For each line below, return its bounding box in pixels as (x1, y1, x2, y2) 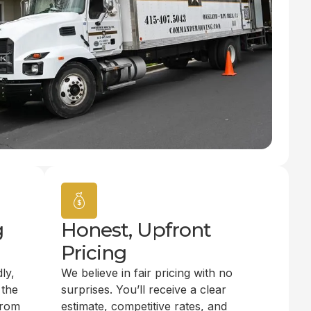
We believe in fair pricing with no (61, 266, 233, 280)
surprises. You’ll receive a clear (61, 283, 226, 296)
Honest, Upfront (61, 218, 211, 242)
